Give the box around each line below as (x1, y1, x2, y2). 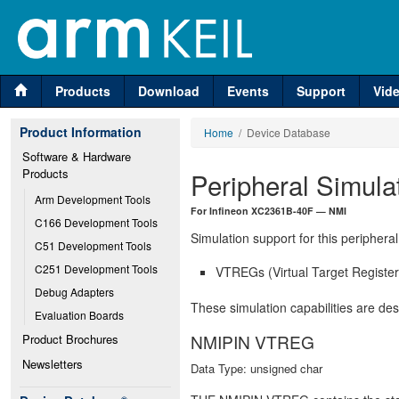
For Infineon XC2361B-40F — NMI (191, 204, 346, 217)
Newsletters (22, 355, 83, 372)
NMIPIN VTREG (191, 329, 314, 354)
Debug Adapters (35, 284, 114, 299)
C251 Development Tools (35, 261, 158, 276)
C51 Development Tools (35, 238, 151, 253)
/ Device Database (233, 125, 330, 140)
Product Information (20, 123, 142, 141)
